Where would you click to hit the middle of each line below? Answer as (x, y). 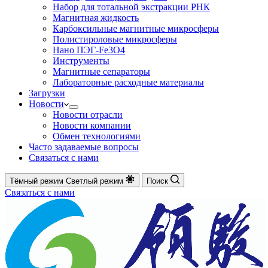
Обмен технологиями (97, 136)
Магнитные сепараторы (101, 71)
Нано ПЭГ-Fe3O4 (89, 50)
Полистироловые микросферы (115, 39)
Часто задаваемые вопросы (84, 147)
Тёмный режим (36, 181)
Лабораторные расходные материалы (128, 82)
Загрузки (47, 93)
